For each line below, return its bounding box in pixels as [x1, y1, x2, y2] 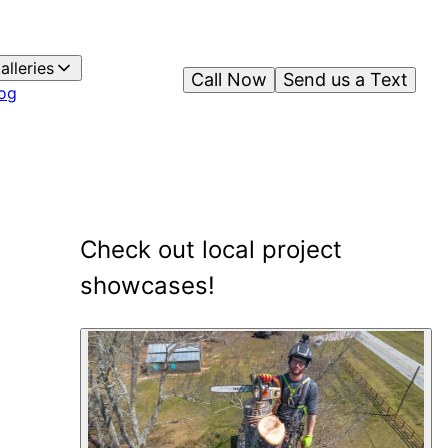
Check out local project [80, 235, 342, 264]
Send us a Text [283, 69, 408, 90]
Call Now [191, 69, 267, 90]
